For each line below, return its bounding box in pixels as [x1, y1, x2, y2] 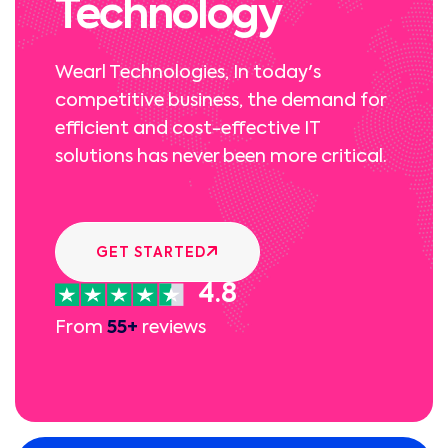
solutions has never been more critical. [55, 148, 387, 166]
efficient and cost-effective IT [55, 120, 320, 138]
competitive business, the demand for [55, 92, 386, 110]
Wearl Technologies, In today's [55, 64, 321, 82]
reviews [138, 319, 206, 337]
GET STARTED [96, 246, 206, 260]
